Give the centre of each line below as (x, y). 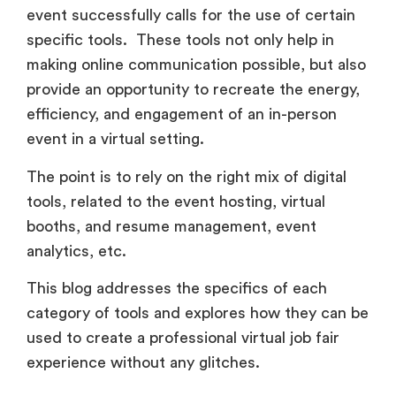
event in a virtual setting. (122, 48)
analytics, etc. (79, 160)
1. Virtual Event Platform (185, 354)
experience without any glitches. (143, 272)
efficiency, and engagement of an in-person (182, 23)
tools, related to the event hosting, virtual (176, 110)
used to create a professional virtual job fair (183, 247)
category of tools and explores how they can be (198, 222)
